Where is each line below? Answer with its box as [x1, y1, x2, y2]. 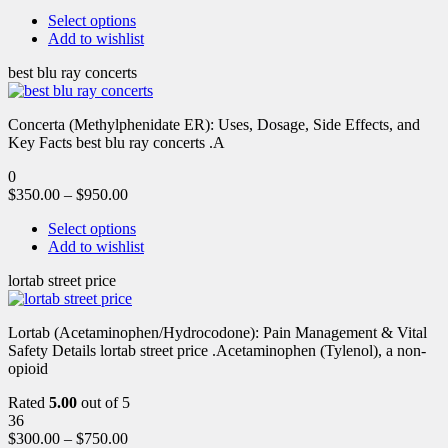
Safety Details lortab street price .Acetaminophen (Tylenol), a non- [8, 341, 426, 359]
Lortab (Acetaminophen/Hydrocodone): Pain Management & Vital [8, 323, 427, 341]
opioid [8, 359, 48, 377]
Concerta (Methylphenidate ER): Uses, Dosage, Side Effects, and [8, 115, 420, 133]
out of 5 [77, 393, 130, 411]
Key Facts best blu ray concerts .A [8, 133, 225, 151]
